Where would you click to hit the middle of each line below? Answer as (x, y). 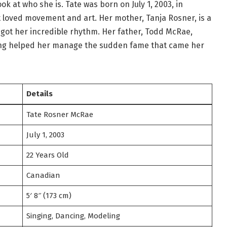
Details (40, 94)
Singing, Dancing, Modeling (73, 216)
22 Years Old (48, 155)
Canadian (44, 176)
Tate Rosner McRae (60, 115)
